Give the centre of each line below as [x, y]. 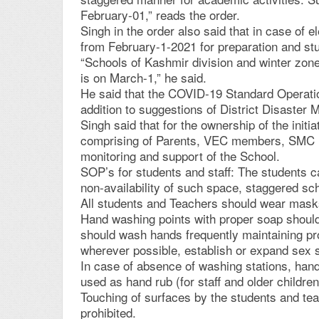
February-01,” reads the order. [160, 15]
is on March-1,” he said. [143, 78]
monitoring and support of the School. [180, 156]
